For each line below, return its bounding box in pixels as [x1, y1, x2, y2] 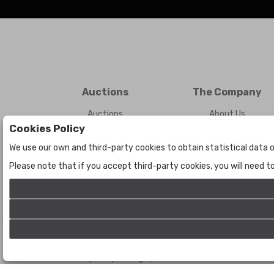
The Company [192, 86, 262, 98]
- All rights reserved [138, 234, 217, 245]
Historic [90, 125, 121, 135]
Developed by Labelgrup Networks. [62, 253, 198, 263]
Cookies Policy [9, 122, 85, 135]
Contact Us [204, 125, 250, 135]
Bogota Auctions [72, 234, 138, 245]
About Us [209, 109, 245, 119]
